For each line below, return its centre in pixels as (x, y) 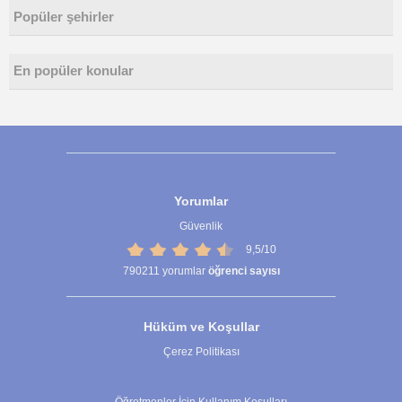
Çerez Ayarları (201, 378)
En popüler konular (74, 71)
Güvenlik (201, 226)
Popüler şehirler (64, 17)
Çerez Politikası (201, 352)
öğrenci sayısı (244, 271)
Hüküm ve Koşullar (201, 327)
